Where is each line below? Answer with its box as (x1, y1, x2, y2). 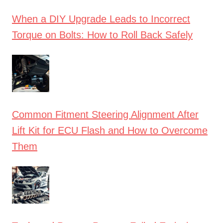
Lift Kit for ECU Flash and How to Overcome (12, 124, 208, 136)
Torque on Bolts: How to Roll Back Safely (12, 29, 193, 40)
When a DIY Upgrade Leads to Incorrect (12, 13, 190, 24)
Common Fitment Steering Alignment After (12, 109, 199, 120)
